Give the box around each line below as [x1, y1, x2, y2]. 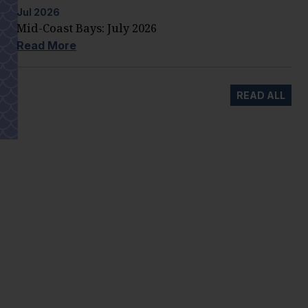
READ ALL [236, 89, 285, 102]
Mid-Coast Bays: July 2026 [16, 20, 157, 36]
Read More [16, 38, 76, 52]
